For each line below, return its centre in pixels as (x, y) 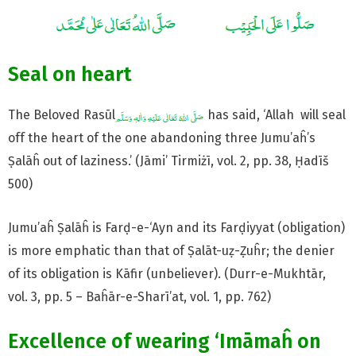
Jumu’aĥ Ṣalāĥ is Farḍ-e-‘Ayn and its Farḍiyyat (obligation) (176, 228)
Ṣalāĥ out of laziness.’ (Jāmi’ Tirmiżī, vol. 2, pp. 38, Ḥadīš (168, 161)
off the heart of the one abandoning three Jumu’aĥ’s (162, 138)
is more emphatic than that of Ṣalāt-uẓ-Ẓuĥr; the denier (171, 251)
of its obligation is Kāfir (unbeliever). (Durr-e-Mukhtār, (167, 274)
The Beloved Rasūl (62, 115)
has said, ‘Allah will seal (275, 115)
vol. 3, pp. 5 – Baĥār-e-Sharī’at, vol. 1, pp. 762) (141, 297)
